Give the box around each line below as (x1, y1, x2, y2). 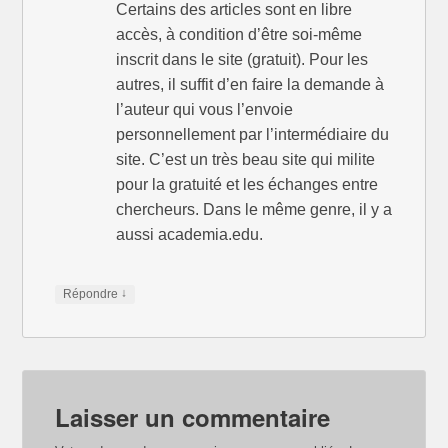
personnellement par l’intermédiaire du (116, 126, 390, 144)
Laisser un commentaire (55, 400, 331, 435)
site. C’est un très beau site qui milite (116, 151, 376, 169)
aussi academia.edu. (116, 226, 264, 244)
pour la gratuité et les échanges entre (116, 176, 379, 194)
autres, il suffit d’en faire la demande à (116, 76, 385, 94)
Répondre (63, 287, 122, 302)
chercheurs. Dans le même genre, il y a (116, 201, 393, 219)
